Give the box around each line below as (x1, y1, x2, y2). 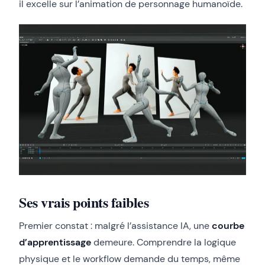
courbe (212, 219, 244, 232)
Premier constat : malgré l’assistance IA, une (19, 219, 212, 232)
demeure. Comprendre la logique (91, 236, 236, 249)
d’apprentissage (19, 236, 91, 249)
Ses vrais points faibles (19, 192, 149, 213)
